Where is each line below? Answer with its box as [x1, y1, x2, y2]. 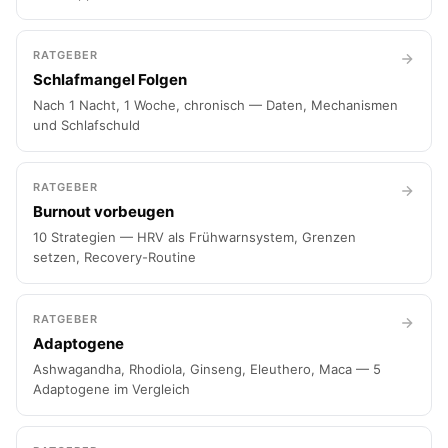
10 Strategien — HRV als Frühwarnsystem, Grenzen [33, 229, 356, 245]
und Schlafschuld [33, 117, 140, 133]
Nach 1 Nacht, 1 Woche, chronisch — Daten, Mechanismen [33, 97, 398, 113]
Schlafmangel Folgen [33, 70, 187, 89]
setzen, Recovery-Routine [33, 249, 196, 265]
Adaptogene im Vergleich [33, 381, 190, 397]
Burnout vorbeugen [33, 202, 174, 221]
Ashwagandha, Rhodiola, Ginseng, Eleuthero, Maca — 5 [33, 361, 381, 377]
